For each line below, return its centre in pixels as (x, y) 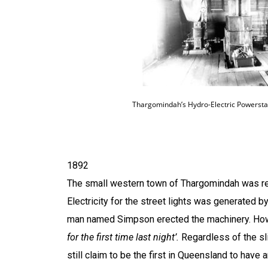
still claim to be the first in (122, 255)
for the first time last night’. (123, 237)
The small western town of (124, 183)
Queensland (202, 255)
